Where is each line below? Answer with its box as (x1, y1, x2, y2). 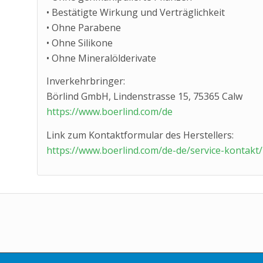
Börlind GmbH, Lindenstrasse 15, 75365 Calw (46, 90, 242, 103)
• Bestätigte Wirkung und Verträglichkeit (46, 5, 225, 19)
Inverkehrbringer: (46, 75, 125, 88)
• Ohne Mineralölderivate (46, 51, 156, 65)
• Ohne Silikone (46, 36, 113, 49)
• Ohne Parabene (46, 21, 121, 34)
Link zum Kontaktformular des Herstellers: (46, 129, 234, 141)
